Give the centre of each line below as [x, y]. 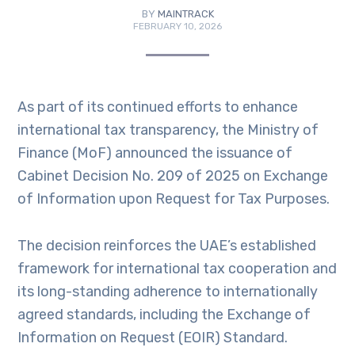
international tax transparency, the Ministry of [168, 130]
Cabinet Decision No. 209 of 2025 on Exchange [173, 176]
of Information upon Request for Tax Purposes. [174, 199]
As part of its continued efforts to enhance [158, 107]
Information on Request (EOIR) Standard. [153, 338]
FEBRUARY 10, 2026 [177, 26]
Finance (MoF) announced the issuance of [155, 153]
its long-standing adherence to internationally [168, 292]
